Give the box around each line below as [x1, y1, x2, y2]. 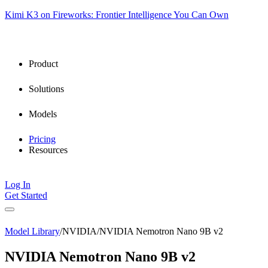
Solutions [29, 84, 64, 94]
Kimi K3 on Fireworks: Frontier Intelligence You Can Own [5, 10, 229, 20]
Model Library [5, 226, 60, 236]
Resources [29, 145, 68, 155]
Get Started [5, 190, 47, 200]
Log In [5, 179, 31, 190]
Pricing [29, 134, 56, 144]
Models [29, 109, 57, 119]
